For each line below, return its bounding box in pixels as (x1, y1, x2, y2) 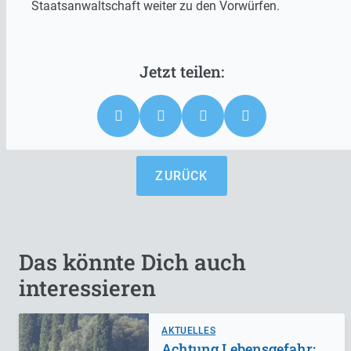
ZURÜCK (155, 168, 208, 183)
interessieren (19, 273, 156, 302)
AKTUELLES (161, 324, 216, 336)
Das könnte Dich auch (19, 247, 246, 277)
